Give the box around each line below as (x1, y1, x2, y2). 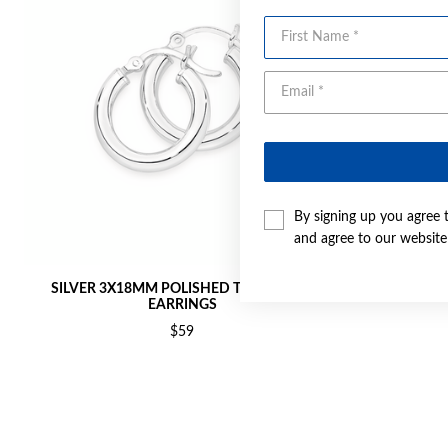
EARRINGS (147, 298, 217, 312)
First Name (263, 19, 331, 33)
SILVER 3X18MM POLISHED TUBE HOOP (51, 282, 313, 296)
